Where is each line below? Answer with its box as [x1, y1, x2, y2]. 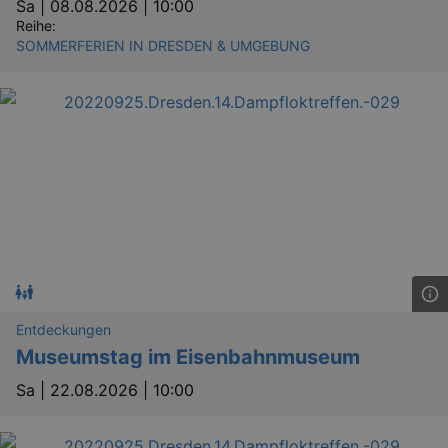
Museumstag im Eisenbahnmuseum [16, 345, 360, 369]
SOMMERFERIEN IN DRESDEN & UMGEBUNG [16, 37, 310, 54]
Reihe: [16, 17, 56, 34]
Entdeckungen [16, 321, 111, 338]
